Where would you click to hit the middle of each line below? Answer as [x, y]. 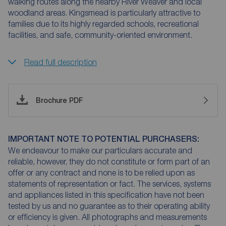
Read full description [61, 62]
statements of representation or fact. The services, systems [109, 183]
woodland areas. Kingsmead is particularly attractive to [104, 12]
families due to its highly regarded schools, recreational [103, 23]
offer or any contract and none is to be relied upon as [101, 172]
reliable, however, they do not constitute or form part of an [109, 161]
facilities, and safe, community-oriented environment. [100, 35]
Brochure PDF [60, 100]
